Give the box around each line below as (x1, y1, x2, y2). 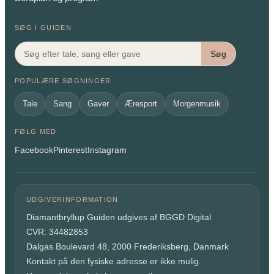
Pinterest (53, 144, 87, 155)
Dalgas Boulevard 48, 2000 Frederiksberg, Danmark (26, 241, 229, 251)
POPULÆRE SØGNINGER (15, 76, 111, 84)
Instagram (87, 144, 127, 155)
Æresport (125, 98, 157, 108)
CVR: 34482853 (26, 226, 88, 237)
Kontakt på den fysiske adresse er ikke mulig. (26, 256, 201, 266)
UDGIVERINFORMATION (26, 195, 119, 203)
